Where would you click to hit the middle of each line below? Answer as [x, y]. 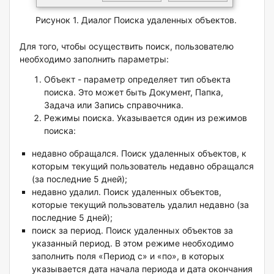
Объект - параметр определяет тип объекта [137, 80]
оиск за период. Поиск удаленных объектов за [135, 231]
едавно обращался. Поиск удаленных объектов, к [142, 154]
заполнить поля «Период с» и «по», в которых [128, 256]
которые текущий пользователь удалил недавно [134, 205]
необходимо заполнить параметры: [94, 59]
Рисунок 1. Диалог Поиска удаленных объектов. [137, 20]
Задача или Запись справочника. [114, 105]
